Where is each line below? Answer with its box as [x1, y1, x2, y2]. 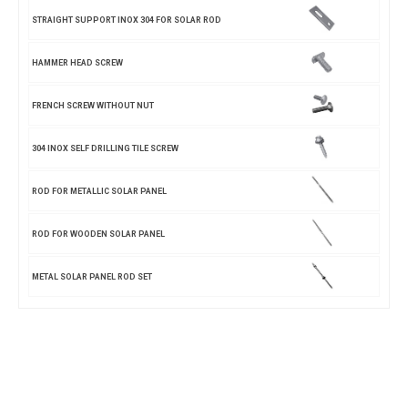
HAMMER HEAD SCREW [32, 57, 123, 67]
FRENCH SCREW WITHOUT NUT [32, 100, 154, 110]
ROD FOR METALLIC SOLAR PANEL [32, 186, 167, 196]
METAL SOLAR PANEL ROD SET [32, 271, 152, 281]
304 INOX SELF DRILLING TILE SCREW [32, 143, 178, 153]
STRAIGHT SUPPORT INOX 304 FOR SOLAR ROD [32, 15, 221, 25]
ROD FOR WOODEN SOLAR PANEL [32, 229, 165, 239]
